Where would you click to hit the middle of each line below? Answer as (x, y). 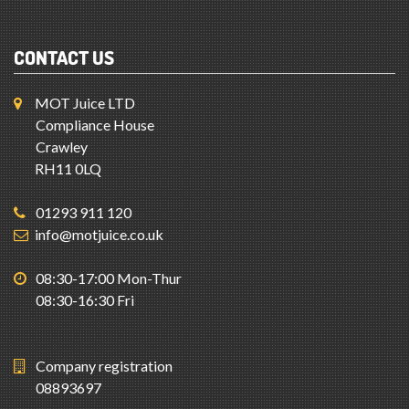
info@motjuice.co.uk (99, 177)
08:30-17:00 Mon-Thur (109, 220)
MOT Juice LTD (85, 45)
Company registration (104, 308)
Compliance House (95, 67)
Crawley (62, 89)
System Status (75, 375)
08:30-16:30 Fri (85, 242)
